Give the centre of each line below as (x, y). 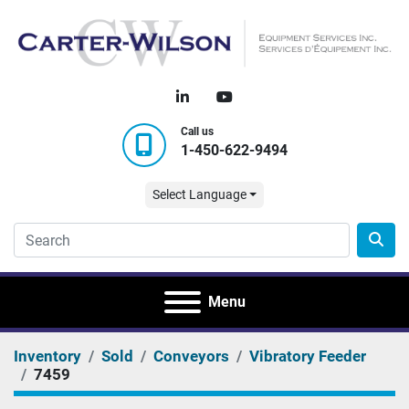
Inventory (47, 357)
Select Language (199, 195)
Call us (197, 132)
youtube (258, 97)
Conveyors (191, 357)
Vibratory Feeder (308, 357)
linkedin (213, 97)
